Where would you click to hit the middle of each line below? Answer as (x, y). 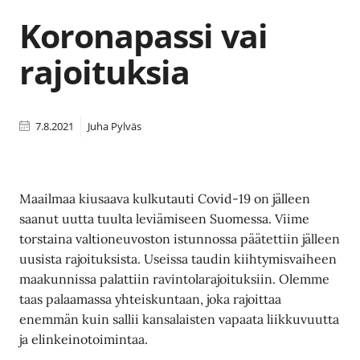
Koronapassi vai (143, 35)
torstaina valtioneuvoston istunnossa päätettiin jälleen (180, 238)
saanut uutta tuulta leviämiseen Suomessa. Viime (165, 218)
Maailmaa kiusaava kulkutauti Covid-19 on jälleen (165, 198)
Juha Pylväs (114, 126)
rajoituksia (105, 71)
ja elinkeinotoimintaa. (84, 339)
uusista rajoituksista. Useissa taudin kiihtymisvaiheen (178, 258)
